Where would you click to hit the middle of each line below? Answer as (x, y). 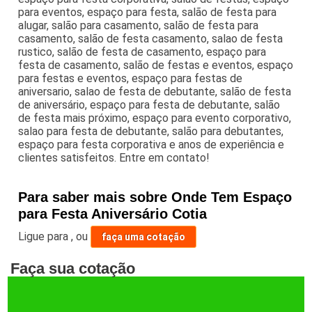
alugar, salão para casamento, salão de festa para (139, 25)
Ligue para (45, 236)
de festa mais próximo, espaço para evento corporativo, (155, 118)
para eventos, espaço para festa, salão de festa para (148, 12)
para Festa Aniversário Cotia (113, 213)
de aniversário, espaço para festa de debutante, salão (149, 104)
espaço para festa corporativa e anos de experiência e (151, 144)
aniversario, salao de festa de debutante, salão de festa (155, 91)
